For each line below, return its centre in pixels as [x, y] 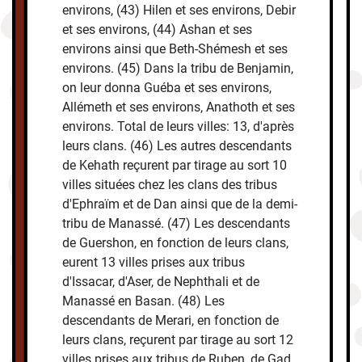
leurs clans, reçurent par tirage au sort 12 [178, 340]
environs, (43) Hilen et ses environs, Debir [179, 11]
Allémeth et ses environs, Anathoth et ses [179, 107]
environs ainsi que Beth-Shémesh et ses [175, 49]
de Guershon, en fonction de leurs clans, [176, 243]
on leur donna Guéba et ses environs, [167, 88]
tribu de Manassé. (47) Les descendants [177, 224]
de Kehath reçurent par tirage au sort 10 [175, 166]
